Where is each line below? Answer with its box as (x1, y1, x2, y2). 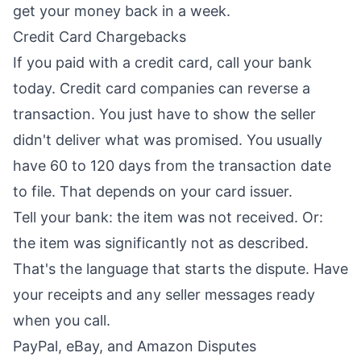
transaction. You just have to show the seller (13, 106, 316, 123)
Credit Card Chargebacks (13, 28, 186, 46)
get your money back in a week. (13, 2, 230, 20)
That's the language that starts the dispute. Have (13, 260, 348, 278)
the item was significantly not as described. (13, 234, 309, 252)
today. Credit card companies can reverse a (13, 80, 310, 98)
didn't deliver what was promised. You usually (13, 131, 322, 149)
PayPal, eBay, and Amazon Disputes (13, 338, 256, 355)
